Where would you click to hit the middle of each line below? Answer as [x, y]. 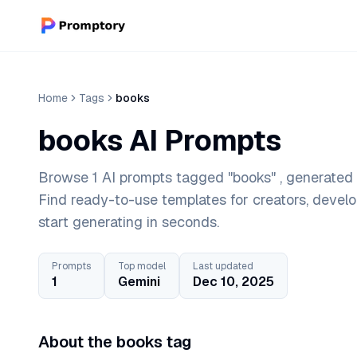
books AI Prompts [160, 141]
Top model [142, 266]
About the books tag [115, 342]
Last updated [223, 266]
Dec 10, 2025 [233, 282]
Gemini [139, 282]
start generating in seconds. [129, 222]
